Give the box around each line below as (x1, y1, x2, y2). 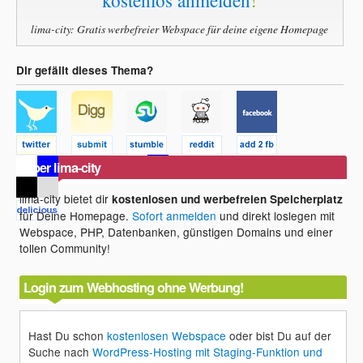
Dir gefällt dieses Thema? (16, 62, 153, 79)
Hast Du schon (28, 327, 108, 344)
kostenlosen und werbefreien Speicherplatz (112, 190, 344, 207)
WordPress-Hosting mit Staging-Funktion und (92, 344, 323, 361)
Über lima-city (23, 157, 101, 177)
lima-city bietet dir (19, 190, 113, 207)
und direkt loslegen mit (216, 207, 335, 224)
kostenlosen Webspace (107, 327, 227, 344)
